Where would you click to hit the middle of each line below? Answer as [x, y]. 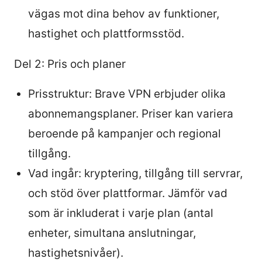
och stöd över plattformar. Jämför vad [128, 193]
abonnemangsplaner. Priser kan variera [131, 113]
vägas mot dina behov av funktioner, [124, 13]
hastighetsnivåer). [76, 253]
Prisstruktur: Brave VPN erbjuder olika [127, 94]
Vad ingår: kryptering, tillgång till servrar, [135, 173]
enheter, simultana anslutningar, [112, 233]
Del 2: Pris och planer [70, 64]
